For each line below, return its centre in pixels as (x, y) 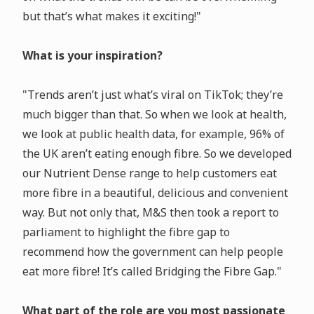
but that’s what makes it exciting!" (111, 16)
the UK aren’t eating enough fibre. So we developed (157, 154)
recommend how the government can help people (152, 252)
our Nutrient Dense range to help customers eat (149, 173)
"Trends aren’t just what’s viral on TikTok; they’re (152, 95)
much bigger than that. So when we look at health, (154, 115)
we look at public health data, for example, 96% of (153, 134)
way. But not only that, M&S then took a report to (150, 213)
